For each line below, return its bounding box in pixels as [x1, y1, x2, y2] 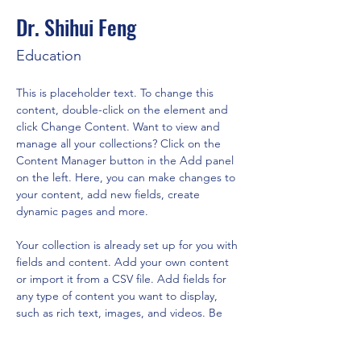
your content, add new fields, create [16, 187, 203, 201]
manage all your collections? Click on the [16, 136, 224, 151]
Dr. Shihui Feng [16, 11, 136, 43]
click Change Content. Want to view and [16, 119, 223, 134]
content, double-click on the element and [16, 102, 231, 117]
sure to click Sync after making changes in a [16, 322, 240, 337]
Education [16, 47, 81, 64]
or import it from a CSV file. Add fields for [16, 272, 230, 286]
